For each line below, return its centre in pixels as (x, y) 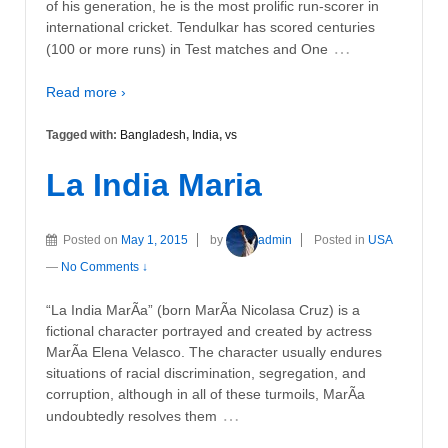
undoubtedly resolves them (131, 416)
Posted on (92, 239)
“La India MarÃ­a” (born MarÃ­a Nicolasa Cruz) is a (203, 310)
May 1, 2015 (154, 239)
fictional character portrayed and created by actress (209, 331)
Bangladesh (153, 135)
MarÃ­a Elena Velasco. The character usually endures (214, 352)
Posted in (341, 239)
